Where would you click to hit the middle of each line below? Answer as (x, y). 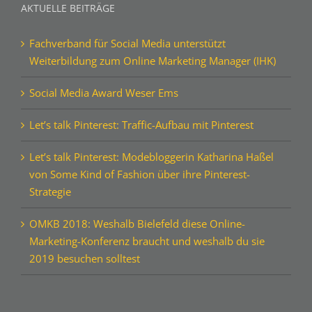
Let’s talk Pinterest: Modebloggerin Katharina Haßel (151, 191)
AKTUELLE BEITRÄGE (68, 42)
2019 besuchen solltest (85, 293)
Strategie (50, 226)
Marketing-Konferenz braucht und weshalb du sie (147, 275)
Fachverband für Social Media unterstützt (127, 78)
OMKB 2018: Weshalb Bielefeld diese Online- (137, 258)
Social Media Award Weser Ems (104, 127)
